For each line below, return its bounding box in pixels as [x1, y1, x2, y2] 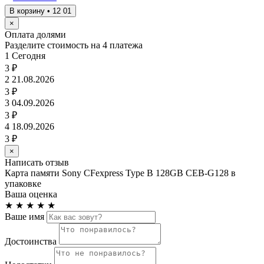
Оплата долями [5, 29, 66, 40]
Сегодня [12, 51, 45, 61]
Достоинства [5, 236, 57, 247]
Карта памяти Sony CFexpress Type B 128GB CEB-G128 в [5, 168, 236, 179]
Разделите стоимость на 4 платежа [5, 40, 143, 51]
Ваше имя [5, 212, 44, 222]
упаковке [5, 179, 41, 189]
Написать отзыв [5, 157, 69, 168]
